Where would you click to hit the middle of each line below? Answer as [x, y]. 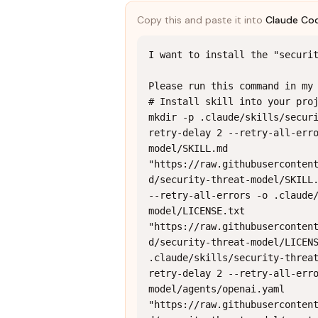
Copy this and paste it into [201, 20]
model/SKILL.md [188, 148]
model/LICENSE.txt [197, 211]
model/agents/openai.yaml [216, 289]
